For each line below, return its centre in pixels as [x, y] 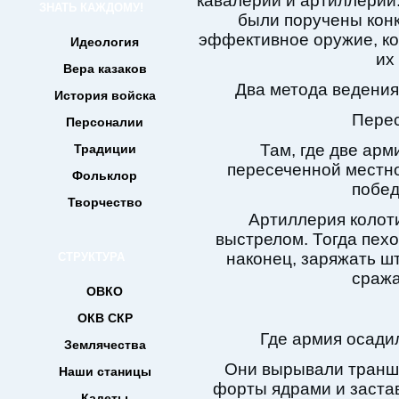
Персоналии [105, 122]
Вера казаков [105, 69]
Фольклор [105, 175]
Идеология [105, 42]
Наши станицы [105, 371]
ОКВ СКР [105, 318]
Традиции [105, 149]
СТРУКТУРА [91, 257]
